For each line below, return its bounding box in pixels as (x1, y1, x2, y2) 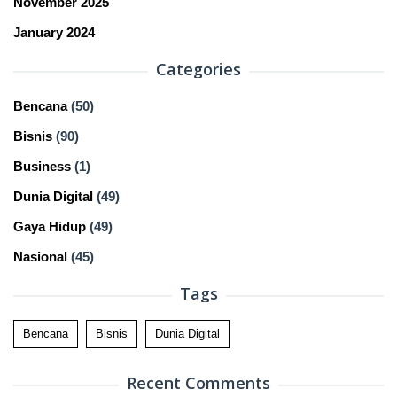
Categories (156, 58, 241, 81)
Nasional (13, 249, 67, 265)
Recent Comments (127, 372, 270, 394)
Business (13, 159, 71, 175)
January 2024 (13, 25, 95, 41)
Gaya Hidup (13, 219, 86, 235)
